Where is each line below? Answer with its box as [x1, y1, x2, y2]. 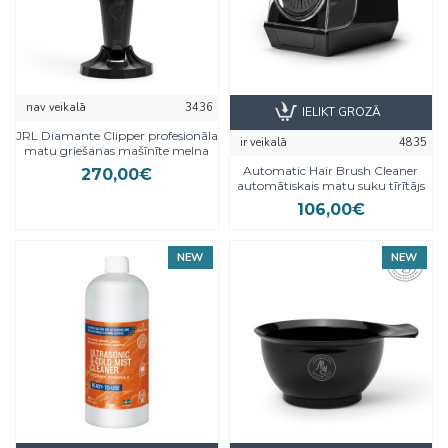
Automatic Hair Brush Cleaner [243, 162, 419, 178]
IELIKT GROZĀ [302, 104, 382, 121]
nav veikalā [26, 99, 86, 115]
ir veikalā [239, 134, 287, 150]
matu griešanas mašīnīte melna [24, 142, 210, 158]
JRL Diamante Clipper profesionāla [16, 127, 218, 143]
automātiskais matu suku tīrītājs [236, 177, 425, 193]
